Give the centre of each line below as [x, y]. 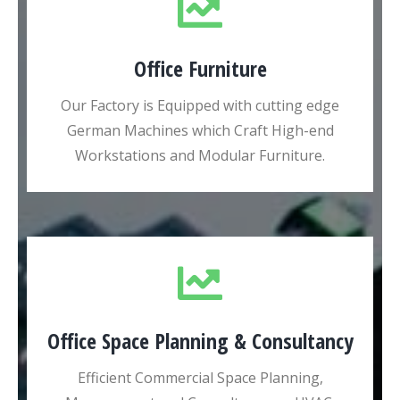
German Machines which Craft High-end [200, 130]
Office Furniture [200, 68]
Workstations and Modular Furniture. [200, 155]
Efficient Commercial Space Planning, [200, 378]
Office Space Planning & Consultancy [200, 341]
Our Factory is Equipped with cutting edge [200, 105]
